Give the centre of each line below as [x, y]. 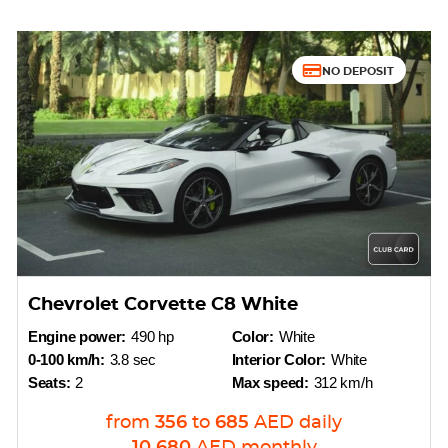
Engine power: [77, 336]
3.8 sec [132, 359]
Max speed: [270, 382]
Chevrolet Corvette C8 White [163, 305]
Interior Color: [279, 359]
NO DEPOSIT [357, 70]
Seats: [49, 382]
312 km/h [343, 382]
